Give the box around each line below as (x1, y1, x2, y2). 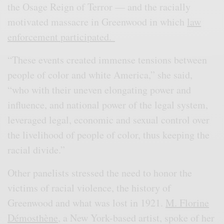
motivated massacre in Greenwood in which (7, 14, 187, 28)
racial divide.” (7, 142, 65, 156)
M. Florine (165, 195, 209, 209)
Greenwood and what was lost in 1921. (7, 195, 166, 209)
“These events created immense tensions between (7, 52, 207, 66)
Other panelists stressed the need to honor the (7, 165, 192, 179)
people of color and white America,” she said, (7, 67, 193, 81)
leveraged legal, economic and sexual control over (7, 112, 210, 126)
